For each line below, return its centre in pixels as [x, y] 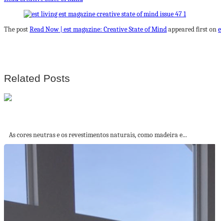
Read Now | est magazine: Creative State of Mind [98, 29]
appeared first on [192, 29]
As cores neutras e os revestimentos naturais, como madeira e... [98, 135]
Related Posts [37, 78]
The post [17, 29]
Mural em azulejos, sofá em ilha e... [60, 120]
